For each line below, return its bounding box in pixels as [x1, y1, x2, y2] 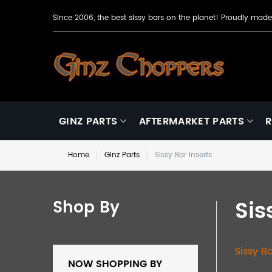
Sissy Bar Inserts [155, 149, 212, 161]
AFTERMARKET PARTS [138, 113, 244, 129]
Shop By [53, 194, 120, 221]
